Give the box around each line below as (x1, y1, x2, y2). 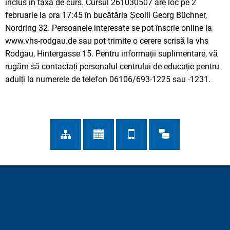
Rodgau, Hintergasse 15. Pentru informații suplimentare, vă (5, 48, 218, 59)
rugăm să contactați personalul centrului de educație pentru (5, 61, 219, 71)
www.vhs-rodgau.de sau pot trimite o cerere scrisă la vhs (5, 35, 208, 46)
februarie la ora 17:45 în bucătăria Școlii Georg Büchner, (5, 10, 207, 20)
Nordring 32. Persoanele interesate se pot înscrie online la (5, 23, 212, 33)
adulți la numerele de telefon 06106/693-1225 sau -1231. (5, 74, 210, 84)
